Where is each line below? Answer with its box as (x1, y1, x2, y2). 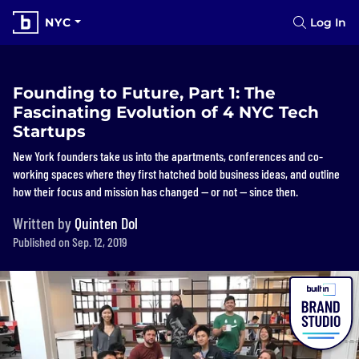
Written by (13, 213, 75, 232)
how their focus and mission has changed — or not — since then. (13, 184, 301, 199)
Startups (13, 122, 86, 141)
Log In (310, 15, 346, 30)
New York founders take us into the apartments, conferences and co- (13, 148, 323, 163)
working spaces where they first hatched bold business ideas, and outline (13, 166, 340, 181)
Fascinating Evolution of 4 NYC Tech (13, 103, 319, 122)
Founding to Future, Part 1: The (13, 83, 276, 103)
